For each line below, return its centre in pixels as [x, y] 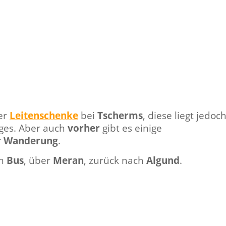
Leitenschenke [44, 116]
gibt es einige [131, 128]
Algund [163, 160]
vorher [84, 128]
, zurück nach [115, 160]
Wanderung [31, 141]
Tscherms [120, 116]
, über [38, 160]
